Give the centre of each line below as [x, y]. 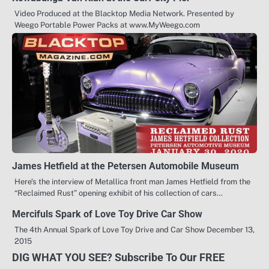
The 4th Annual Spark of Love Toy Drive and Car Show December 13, [134, 229]
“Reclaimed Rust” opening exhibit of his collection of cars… [119, 193]
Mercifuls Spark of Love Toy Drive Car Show [107, 214]
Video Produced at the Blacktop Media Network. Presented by [124, 13]
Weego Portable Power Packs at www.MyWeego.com [107, 25]
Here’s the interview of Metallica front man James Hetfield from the [132, 181]
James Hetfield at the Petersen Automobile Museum [125, 166]
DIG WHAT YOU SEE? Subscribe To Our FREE [118, 257]
